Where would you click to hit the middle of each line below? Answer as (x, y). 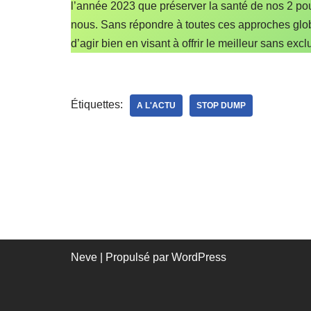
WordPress (199, 257)
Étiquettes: (97, 104)
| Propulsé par (134, 257)
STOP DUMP (221, 106)
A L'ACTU (156, 106)
